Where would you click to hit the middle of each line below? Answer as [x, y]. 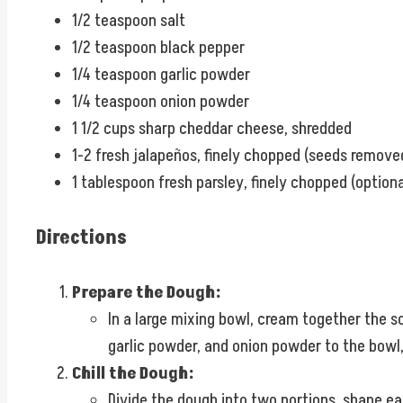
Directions [81, 237]
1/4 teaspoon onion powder [161, 102]
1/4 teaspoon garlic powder [161, 75]
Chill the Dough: [133, 373]
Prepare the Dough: [146, 292]
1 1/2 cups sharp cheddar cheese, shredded [212, 129]
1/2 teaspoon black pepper [158, 48]
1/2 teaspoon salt [129, 21]
